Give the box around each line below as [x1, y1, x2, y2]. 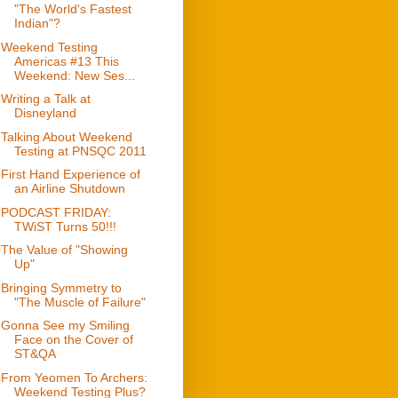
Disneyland [13, 106, 76, 121]
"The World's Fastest [13, 2, 131, 17]
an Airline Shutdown [13, 181, 125, 196]
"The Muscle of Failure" [13, 294, 146, 309]
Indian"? [13, 16, 60, 31]
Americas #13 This [13, 53, 119, 68]
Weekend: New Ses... [13, 68, 135, 83]
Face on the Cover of [13, 332, 133, 347]
